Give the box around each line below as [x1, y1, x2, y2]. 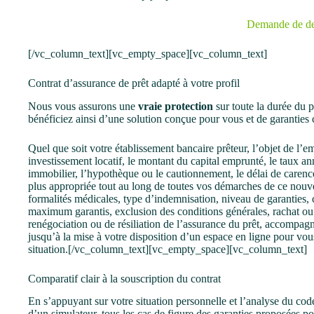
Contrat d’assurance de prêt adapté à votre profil [28, 76, 240, 89]
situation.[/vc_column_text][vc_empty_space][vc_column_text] [28, 243, 307, 255]
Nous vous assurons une [28, 100, 138, 112]
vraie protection [138, 100, 213, 112]
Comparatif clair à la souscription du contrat [28, 272, 221, 285]
